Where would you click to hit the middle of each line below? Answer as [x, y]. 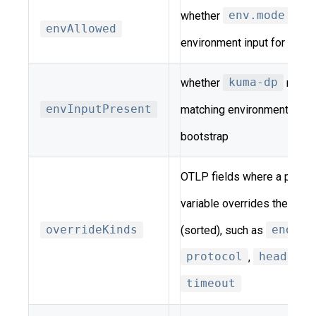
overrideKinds [92, 230]
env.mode [257, 16]
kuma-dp [253, 83]
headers [284, 257]
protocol [214, 257]
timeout [211, 284]
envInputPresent [99, 109]
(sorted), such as [223, 230]
